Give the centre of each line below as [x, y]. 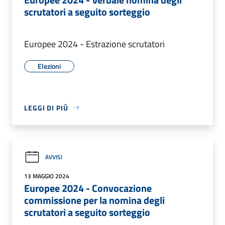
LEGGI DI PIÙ [46, 107]
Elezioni [49, 66]
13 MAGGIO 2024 [47, 176]
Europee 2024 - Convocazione [88, 188]
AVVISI [54, 157]
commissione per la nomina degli [94, 200]
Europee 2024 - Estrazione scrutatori [94, 44]
